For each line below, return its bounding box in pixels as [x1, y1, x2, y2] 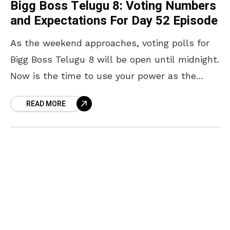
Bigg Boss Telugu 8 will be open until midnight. [10, 53, 219, 65]
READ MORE [26, 98, 66, 109]
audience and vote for [10, 86, 107, 98]
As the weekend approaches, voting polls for [10, 37, 209, 48]
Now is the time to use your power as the [10, 70, 196, 81]
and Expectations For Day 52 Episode [10, 11, 218, 30]
